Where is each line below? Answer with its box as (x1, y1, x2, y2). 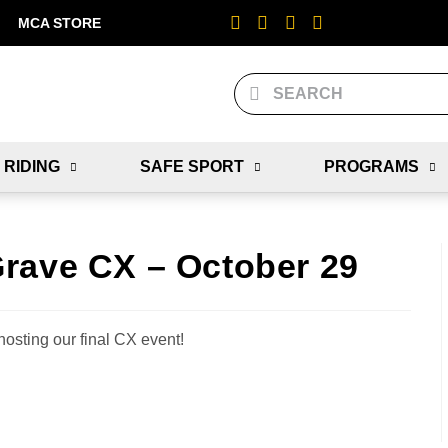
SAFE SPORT (139, 158, 244, 175)
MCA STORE (18, 15, 101, 31)
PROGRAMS (323, 158, 419, 175)
